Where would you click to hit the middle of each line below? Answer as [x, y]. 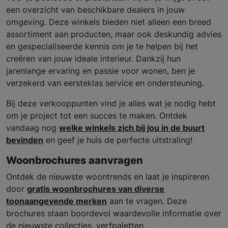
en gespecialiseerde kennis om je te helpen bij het [102, 47]
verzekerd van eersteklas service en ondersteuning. [105, 83]
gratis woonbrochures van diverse [96, 189]
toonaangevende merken [56, 201]
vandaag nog [33, 128]
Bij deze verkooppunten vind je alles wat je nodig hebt [111, 104]
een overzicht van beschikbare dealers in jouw [95, 10]
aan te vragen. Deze [147, 201]
